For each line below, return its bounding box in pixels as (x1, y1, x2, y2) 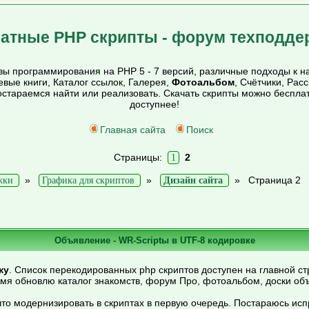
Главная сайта (100, 124, 166, 135)
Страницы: (113, 152, 168, 163)
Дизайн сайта (163, 175, 223, 186)
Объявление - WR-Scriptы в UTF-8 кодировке (54, 235, 255, 246)
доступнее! (130, 99, 179, 110)
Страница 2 (248, 175, 301, 186)
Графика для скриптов (41, 175, 134, 186)
